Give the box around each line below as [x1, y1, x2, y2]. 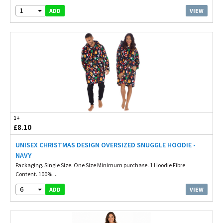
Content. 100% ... [15, 170, 58, 178]
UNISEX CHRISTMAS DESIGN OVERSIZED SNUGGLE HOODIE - [15, 140, 196, 149]
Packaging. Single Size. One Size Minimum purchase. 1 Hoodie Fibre [15, 161, 185, 169]
